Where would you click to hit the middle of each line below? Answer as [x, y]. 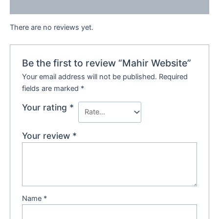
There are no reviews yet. [52, 27]
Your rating [46, 107]
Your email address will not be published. [90, 77]
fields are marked [52, 88]
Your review [47, 135]
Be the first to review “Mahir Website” [107, 63]
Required [174, 77]
